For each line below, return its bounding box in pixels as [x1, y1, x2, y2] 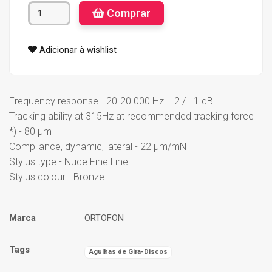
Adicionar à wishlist [36, 44, 117, 55]
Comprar [104, 6, 151, 19]
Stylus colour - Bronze [9, 171, 104, 183]
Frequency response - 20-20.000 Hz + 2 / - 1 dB [9, 95, 213, 107]
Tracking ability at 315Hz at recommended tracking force [9, 110, 254, 122]
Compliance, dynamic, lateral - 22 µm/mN [9, 140, 186, 152]
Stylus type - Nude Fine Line [9, 155, 128, 168]
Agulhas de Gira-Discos [89, 248, 168, 256]
